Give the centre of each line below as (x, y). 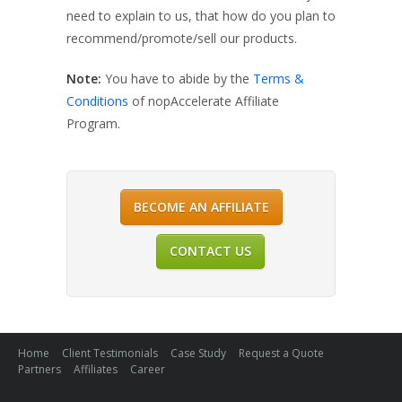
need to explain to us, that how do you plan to (201, 16)
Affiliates (96, 370)
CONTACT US (210, 251)
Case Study (198, 354)
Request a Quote (281, 354)
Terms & (279, 79)
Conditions (97, 101)
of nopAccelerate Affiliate (204, 101)
